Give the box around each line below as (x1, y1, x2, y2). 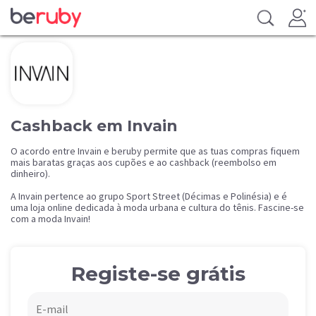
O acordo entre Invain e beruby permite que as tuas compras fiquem (11, 145, 300, 157)
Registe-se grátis (71, 262, 245, 286)
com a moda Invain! (11, 212, 90, 225)
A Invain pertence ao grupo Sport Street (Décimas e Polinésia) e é (11, 190, 287, 202)
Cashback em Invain (11, 116, 178, 135)
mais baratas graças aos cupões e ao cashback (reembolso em (11, 156, 276, 169)
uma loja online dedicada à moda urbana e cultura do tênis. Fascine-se (11, 201, 304, 214)
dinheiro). (11, 167, 50, 180)
